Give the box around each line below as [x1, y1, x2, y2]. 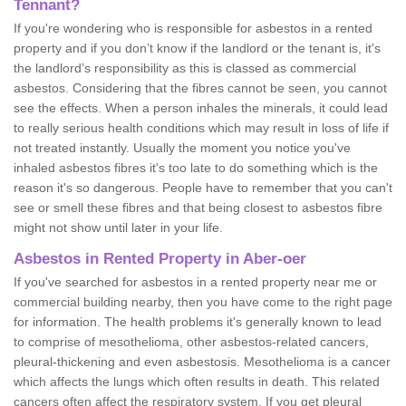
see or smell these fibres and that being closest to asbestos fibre [14, 199, 382, 215]
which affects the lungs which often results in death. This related [14, 373, 380, 389]
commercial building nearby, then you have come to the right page [14, 294, 392, 309]
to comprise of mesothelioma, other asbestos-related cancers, [14, 333, 369, 349]
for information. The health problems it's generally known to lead [14, 314, 382, 329]
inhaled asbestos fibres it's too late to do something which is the [14, 159, 378, 175]
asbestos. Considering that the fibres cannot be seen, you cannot [14, 80, 387, 95]
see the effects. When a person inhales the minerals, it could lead [14, 100, 388, 115]
